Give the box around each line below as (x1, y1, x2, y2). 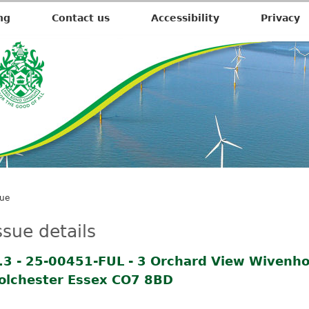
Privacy (261, 12, 300, 23)
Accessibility (151, 12, 219, 23)
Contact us (52, 12, 110, 23)
